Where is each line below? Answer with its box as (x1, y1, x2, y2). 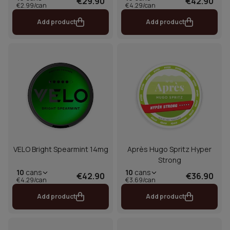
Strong (158, 155, 181, 165)
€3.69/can (125, 176, 156, 185)
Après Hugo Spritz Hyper (127, 144, 212, 155)
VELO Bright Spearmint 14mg (13, 144, 108, 155)
